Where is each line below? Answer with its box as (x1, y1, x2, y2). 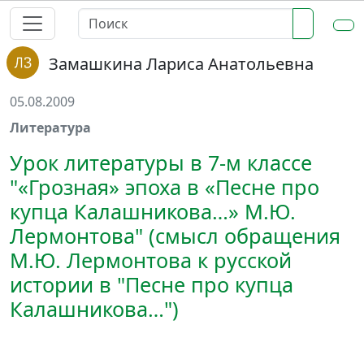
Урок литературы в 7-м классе (10, 149, 312, 176)
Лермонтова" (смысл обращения (10, 222, 340, 249)
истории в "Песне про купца (10, 271, 293, 298)
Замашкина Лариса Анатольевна (49, 53, 314, 75)
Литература (10, 119, 91, 136)
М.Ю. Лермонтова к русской (10, 246, 292, 274)
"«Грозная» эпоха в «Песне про (10, 173, 319, 201)
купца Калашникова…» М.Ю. (10, 197, 296, 225)
